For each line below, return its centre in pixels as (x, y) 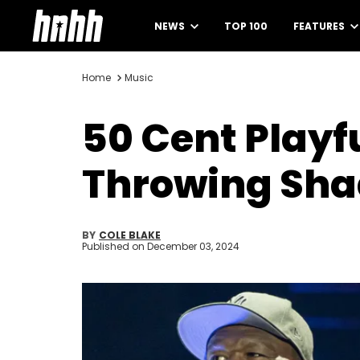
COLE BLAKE (130, 235)
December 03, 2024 (193, 246)
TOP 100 (246, 26)
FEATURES (320, 26)
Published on (115, 246)
